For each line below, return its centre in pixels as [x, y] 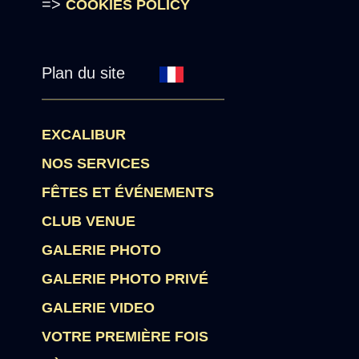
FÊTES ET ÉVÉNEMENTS [128, 192]
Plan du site [86, 73]
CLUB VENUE [89, 221]
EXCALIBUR [84, 135]
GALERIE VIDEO [99, 308]
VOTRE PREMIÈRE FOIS [125, 337]
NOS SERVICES [96, 163]
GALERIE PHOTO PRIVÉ [125, 279]
